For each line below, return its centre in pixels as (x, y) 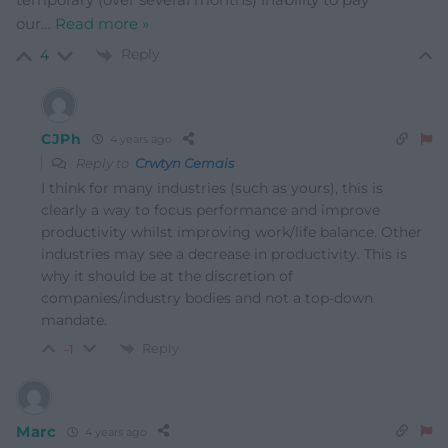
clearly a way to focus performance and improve (210, 209)
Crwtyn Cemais (184, 162)
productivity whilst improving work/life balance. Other (231, 231)
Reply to (104, 162)
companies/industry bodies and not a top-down (207, 297)
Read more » (102, 24)
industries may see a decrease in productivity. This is (224, 253)
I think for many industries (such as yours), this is (212, 187)
